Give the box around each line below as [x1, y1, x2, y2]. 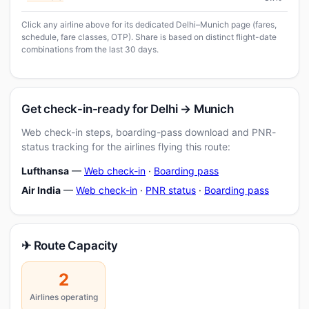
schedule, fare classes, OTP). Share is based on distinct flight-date [21, 32, 277, 42]
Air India [21, 184, 61, 196]
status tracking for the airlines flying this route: [21, 141, 230, 152]
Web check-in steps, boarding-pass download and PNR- [21, 126, 276, 138]
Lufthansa [21, 165, 69, 177]
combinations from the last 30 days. [21, 44, 159, 54]
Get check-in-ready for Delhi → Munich [21, 102, 234, 116]
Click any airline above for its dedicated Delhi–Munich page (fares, [21, 19, 277, 30]
